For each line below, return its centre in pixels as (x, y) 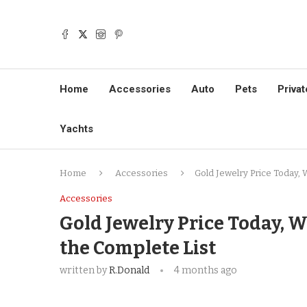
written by (84, 270)
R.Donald (129, 270)
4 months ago (205, 270)
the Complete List (138, 248)
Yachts (76, 129)
